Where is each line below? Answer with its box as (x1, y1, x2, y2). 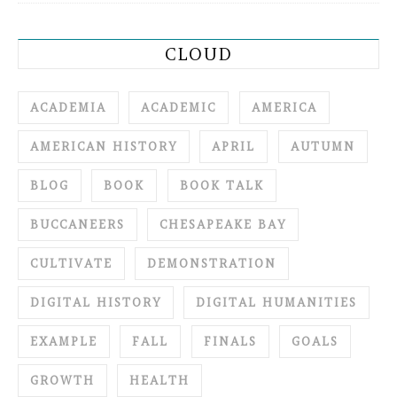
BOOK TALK (179, 178, 264, 194)
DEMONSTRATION (147, 256, 277, 272)
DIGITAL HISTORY (30, 295, 161, 311)
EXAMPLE (30, 334, 97, 350)
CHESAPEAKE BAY (160, 217, 287, 233)
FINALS (203, 334, 257, 350)
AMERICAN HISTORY (30, 139, 177, 155)
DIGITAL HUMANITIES (196, 295, 358, 311)
